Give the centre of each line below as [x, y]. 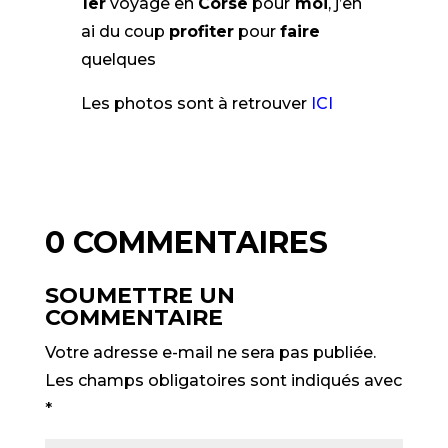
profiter [201, 32]
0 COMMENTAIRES [186, 243]
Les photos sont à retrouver [195, 104]
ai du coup [124, 32]
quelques [120, 60]
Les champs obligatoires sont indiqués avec [223, 381]
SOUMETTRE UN [139, 296]
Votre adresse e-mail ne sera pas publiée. [210, 353]
